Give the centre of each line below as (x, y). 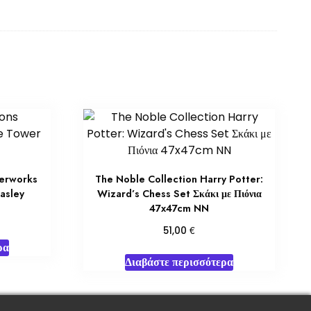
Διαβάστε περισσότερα (179, 262)
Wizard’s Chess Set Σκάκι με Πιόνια (179, 194)
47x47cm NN (179, 209)
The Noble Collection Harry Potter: (179, 179)
